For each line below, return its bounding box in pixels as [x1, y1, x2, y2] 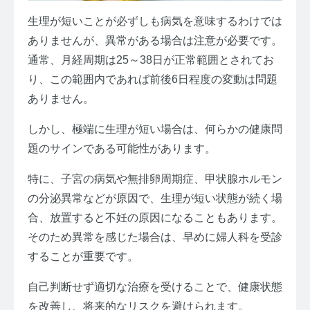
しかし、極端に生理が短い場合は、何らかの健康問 [28, 122, 282, 135]
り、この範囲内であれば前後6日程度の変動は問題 [28, 73, 277, 85]
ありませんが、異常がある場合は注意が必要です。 [28, 34, 282, 46]
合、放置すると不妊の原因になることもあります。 [28, 211, 282, 224]
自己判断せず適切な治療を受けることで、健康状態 [28, 280, 282, 293]
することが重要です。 [28, 250, 138, 262]
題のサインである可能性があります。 [28, 142, 216, 154]
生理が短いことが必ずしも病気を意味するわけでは [28, 15, 282, 27]
